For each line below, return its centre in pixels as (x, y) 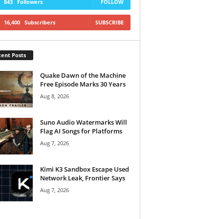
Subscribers (40, 22)
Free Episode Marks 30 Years (83, 84)
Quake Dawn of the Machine (83, 75)
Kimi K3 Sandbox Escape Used (84, 169)
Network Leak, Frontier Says (82, 178)
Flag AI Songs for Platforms (81, 131)
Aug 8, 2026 (54, 96)
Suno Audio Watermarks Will (83, 122)
